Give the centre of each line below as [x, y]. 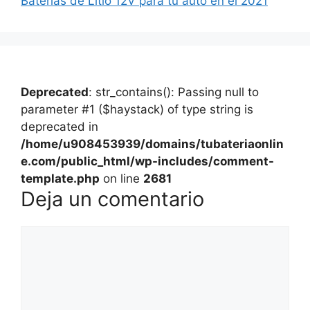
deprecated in [60, 126]
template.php [60, 178]
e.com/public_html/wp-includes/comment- [147, 161]
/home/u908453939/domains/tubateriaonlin [152, 144]
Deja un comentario [112, 199]
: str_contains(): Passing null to [174, 92]
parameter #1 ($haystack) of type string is [137, 109]
